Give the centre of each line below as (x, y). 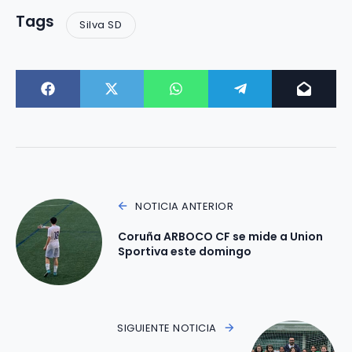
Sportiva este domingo (185, 251)
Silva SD (101, 25)
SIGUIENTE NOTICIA (167, 328)
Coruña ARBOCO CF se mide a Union (220, 236)
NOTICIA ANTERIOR (185, 206)
